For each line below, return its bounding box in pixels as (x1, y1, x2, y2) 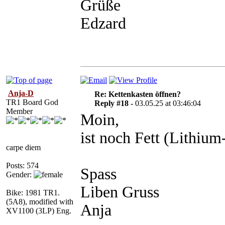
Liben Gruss (80, 183, 159, 201)
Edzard (80, 15, 126, 32)
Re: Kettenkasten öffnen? (94, 90, 181, 98)
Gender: (6, 170, 34, 179)
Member (6, 107, 33, 116)
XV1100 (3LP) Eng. (6, 206, 71, 215)
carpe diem (6, 143, 41, 152)
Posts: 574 (6, 161, 39, 170)
